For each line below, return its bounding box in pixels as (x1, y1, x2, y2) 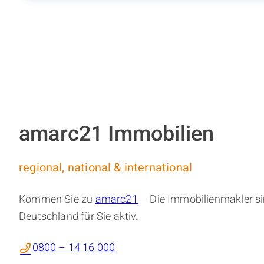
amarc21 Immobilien (19, 118, 214, 150)
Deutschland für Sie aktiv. (19, 209, 138, 225)
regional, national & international (19, 159, 193, 177)
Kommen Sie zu (19, 192, 95, 208)
